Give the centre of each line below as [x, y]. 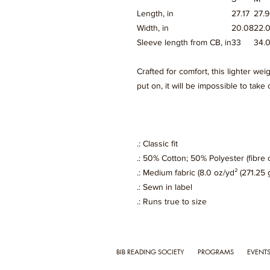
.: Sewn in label [165, 187]
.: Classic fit [157, 144]
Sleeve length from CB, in [184, 42]
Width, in [153, 28]
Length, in [155, 14]
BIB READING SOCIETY [150, 252]
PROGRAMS [216, 252]
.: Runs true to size [172, 202]
